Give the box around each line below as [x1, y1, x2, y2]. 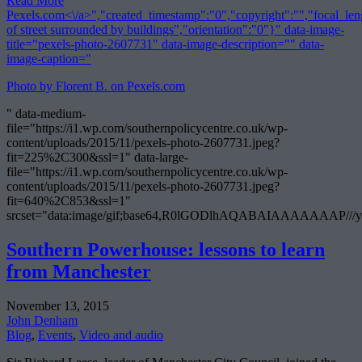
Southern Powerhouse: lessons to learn [6, 239, 325, 261]
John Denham [6, 314, 78, 328]
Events [38, 328, 73, 343]
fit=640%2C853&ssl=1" [6, 194, 131, 208]
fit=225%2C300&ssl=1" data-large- [6, 150, 188, 165]
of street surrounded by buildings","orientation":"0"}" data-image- [6, 23, 344, 37]
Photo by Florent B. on [6, 79, 127, 94]
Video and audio [79, 328, 163, 343]
